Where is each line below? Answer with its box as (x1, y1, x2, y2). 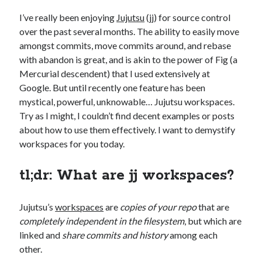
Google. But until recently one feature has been (19, 82, 206, 93)
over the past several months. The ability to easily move (19, 26, 240, 37)
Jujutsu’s (19, 201, 56, 212)
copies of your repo (120, 201, 197, 212)
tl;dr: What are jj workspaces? (19, 166, 235, 185)
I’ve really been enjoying (19, 12, 117, 23)
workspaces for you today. (19, 138, 125, 149)
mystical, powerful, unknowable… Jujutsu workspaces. (19, 96, 235, 107)
